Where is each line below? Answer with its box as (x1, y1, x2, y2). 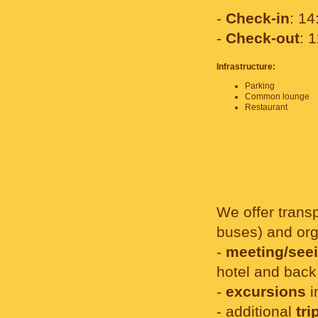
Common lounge (245, 92, 309, 102)
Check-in (226, 10, 290, 27)
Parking (245, 81, 275, 91)
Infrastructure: (216, 62, 275, 72)
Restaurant (245, 102, 287, 112)
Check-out (226, 30, 300, 47)
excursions (226, 283, 306, 300)
